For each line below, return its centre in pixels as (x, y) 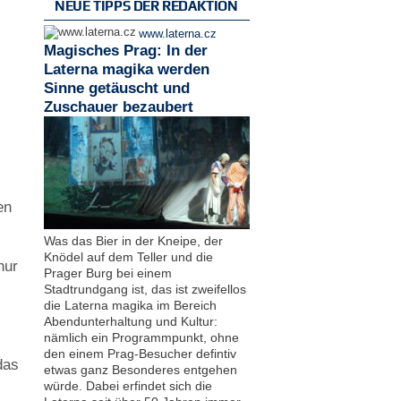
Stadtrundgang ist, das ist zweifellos (145, 289)
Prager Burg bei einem (107, 273)
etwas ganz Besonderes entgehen (140, 369)
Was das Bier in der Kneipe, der (133, 240)
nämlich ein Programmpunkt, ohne (141, 337)
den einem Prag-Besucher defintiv (140, 353)
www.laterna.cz (177, 34)
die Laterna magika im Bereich (130, 305)
